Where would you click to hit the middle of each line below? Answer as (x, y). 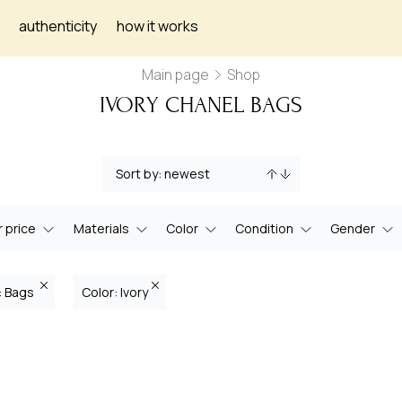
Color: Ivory (115, 292)
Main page (175, 74)
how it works (157, 26)
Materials (101, 228)
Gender (353, 228)
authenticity (58, 26)
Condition (265, 228)
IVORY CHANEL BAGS (201, 105)
